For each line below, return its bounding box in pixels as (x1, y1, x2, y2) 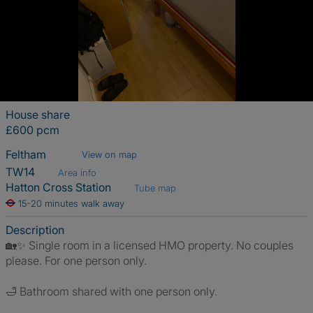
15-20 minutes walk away (18, 198, 124, 209)
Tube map (131, 182, 176, 194)
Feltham (6, 147, 49, 161)
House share (6, 108, 70, 122)
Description (6, 223, 64, 237)
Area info (54, 167, 96, 178)
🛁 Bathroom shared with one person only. (6, 284, 217, 298)
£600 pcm (6, 123, 59, 137)
